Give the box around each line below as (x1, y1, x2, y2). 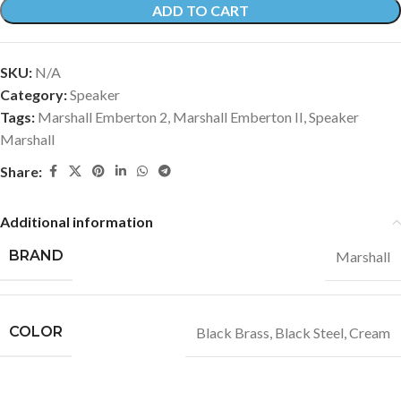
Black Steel (275, 323, 344, 341)
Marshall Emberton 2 (38, 108, 167, 126)
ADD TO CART (152, 2, 249, 20)
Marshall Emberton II (173, 108, 303, 126)
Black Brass (196, 323, 269, 341)
